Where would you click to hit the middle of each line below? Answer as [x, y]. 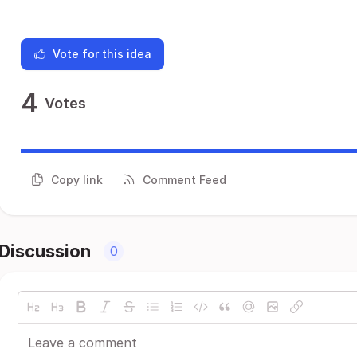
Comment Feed [184, 179]
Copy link [77, 179]
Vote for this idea [102, 54]
